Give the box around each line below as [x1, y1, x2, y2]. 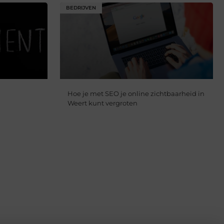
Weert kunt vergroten [67, 99, 137, 107]
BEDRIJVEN [65, 4, 96, 11]
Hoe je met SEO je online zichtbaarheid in [67, 89, 204, 98]
